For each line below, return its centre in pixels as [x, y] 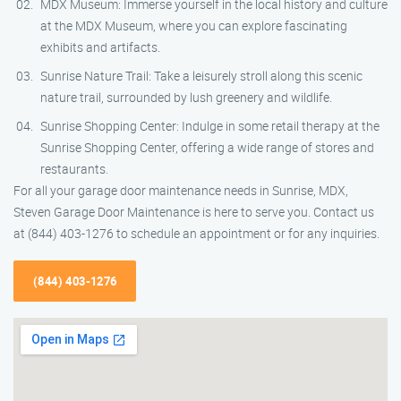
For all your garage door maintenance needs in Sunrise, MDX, [181, 190]
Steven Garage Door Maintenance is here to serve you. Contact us [194, 212]
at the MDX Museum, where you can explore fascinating [194, 26]
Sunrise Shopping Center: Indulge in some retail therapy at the [210, 126]
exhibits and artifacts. [100, 47]
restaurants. [74, 169]
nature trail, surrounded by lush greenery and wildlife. [186, 97]
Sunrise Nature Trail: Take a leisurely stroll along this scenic [201, 76]
